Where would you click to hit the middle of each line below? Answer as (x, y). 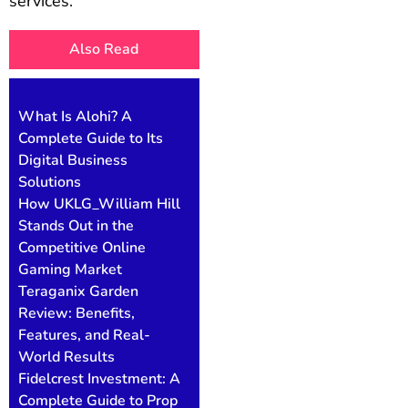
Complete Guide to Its (91, 139)
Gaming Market (70, 270)
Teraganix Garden (78, 292)
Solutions (50, 183)
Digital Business (73, 161)
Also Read (104, 50)
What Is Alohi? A (75, 117)
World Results (66, 357)
